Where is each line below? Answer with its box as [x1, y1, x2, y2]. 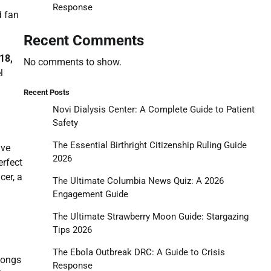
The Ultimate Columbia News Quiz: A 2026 [52, 175, 224, 186]
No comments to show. [23, 56, 122, 68]
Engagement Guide [52, 188, 128, 200]
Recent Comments [23, 31, 144, 49]
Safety [52, 117, 78, 128]
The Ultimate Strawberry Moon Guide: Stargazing [52, 211, 249, 222]
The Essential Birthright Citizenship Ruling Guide [52, 139, 247, 151]
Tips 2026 [52, 224, 92, 235]
